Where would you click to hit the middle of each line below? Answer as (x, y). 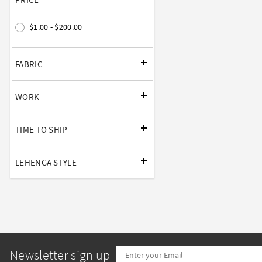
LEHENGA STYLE (46, 162)
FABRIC (29, 64)
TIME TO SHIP (42, 129)
